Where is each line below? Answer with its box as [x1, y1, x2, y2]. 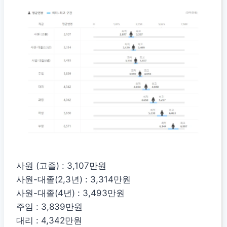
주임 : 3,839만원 [16, 201, 83, 212]
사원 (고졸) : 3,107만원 [16, 160, 106, 171]
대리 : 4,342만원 [16, 215, 82, 225]
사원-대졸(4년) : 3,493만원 [16, 187, 125, 198]
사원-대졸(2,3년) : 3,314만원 [16, 174, 131, 184]
